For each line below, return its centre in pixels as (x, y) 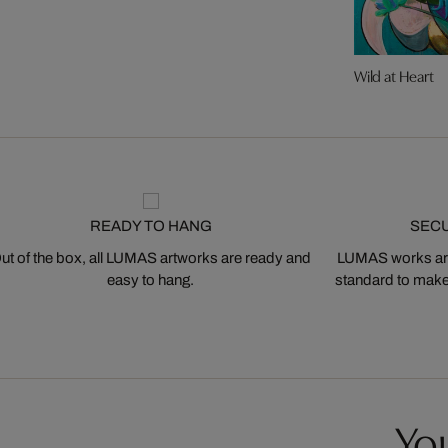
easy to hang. (150, 280)
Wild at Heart (393, 75)
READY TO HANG (150, 226)
